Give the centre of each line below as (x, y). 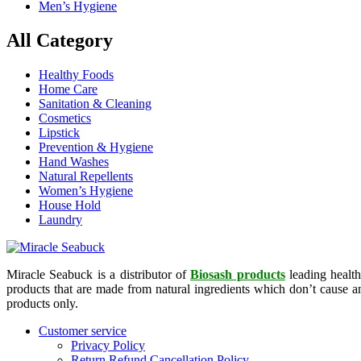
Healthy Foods (76, 74)
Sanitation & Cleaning (95, 103)
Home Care (68, 89)
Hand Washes (74, 161)
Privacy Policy (108, 345)
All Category (60, 40)
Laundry (60, 219)
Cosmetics (65, 118)
